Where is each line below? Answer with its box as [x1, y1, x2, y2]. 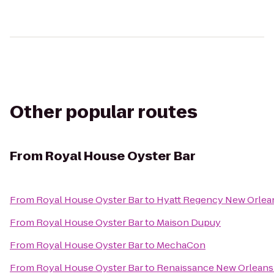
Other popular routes [10, 100, 198, 124]
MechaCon [157, 239, 206, 251]
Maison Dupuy [157, 216, 221, 229]
